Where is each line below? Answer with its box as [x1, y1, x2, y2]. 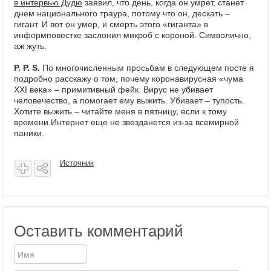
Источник [60, 158, 94, 168]
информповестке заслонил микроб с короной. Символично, [14, 30, 251, 40]
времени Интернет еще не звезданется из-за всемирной [14, 117, 239, 127]
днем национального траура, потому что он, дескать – [14, 8, 230, 18]
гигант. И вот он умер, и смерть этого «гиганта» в [14, 19, 208, 29]
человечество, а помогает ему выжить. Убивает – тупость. [14, 96, 244, 105]
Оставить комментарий [14, 222, 183, 240]
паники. [14, 128, 44, 138]
